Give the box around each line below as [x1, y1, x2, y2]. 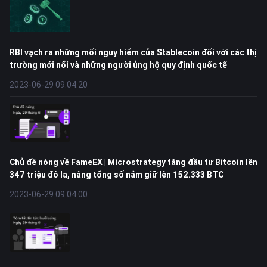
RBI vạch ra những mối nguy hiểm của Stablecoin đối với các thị [10, 47, 257, 58]
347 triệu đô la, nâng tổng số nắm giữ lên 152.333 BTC [10, 169, 223, 180]
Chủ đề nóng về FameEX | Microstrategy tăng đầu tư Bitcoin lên [10, 157, 257, 167]
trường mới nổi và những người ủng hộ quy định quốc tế [10, 60, 227, 70]
